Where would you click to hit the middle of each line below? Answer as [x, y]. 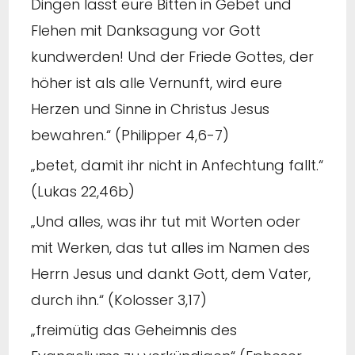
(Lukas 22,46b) [83, 191]
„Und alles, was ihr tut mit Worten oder [166, 221]
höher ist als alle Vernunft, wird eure [157, 82]
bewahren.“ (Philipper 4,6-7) [130, 135]
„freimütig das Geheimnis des [134, 330]
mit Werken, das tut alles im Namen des [170, 247]
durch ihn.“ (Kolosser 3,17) [119, 300]
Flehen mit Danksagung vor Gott [146, 30]
